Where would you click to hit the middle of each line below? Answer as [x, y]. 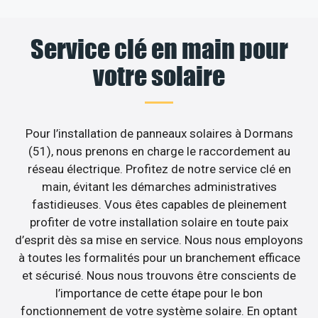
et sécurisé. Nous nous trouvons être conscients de [159, 275]
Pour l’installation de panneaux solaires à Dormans [159, 133]
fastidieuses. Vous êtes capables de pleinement [159, 204]
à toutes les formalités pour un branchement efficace [159, 257]
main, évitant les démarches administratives [159, 186]
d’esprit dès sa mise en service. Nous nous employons [159, 240]
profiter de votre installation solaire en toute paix [159, 222]
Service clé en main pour [159, 49]
